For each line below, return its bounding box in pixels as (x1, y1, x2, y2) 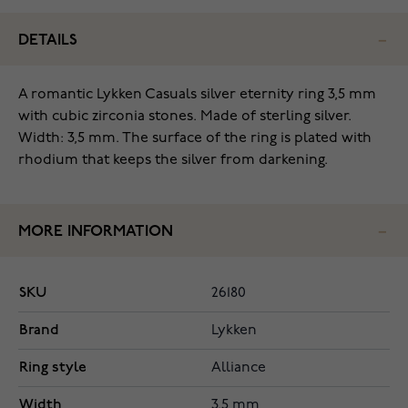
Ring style (19, 359, 87, 376)
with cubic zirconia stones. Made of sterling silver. (18, 109, 352, 124)
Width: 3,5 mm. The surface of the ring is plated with (18, 131, 372, 146)
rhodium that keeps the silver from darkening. (18, 153, 328, 168)
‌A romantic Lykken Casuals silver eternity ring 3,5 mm (18, 87, 376, 102)
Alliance (211, 361, 266, 375)
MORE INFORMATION (18, 224, 173, 240)
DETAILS (18, 33, 77, 48)
